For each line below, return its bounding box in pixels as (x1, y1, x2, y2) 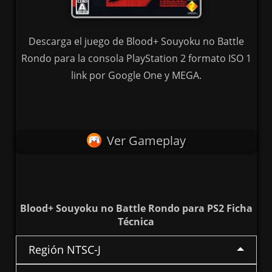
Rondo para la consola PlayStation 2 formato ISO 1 (21, 52, 251, 66)
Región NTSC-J (28, 242, 101, 257)
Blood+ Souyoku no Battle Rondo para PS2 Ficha (19, 202, 253, 216)
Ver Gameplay (106, 132, 186, 149)
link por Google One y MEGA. (70, 69, 202, 83)
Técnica (118, 215, 154, 229)
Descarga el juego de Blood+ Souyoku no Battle (28, 35, 244, 49)
